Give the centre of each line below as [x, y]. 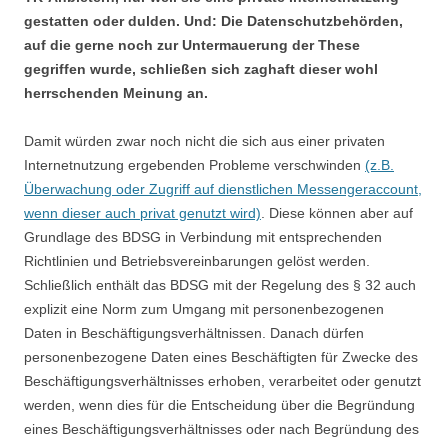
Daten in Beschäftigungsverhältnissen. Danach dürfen [194, 333]
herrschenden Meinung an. [116, 93]
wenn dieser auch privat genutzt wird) [142, 213]
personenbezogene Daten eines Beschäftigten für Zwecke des [221, 357]
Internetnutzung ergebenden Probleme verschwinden [194, 165]
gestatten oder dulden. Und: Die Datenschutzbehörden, [213, 21]
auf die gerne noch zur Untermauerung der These [192, 45]
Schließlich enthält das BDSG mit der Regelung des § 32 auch [220, 285]
